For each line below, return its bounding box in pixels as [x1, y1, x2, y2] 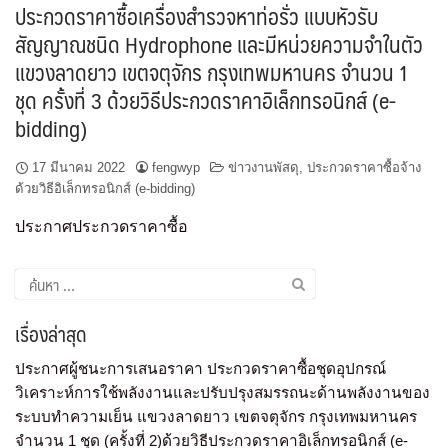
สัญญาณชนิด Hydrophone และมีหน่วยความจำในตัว [15, 25, 423, 62]
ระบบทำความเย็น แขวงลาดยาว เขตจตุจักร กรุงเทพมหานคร [15, 408, 417, 426]
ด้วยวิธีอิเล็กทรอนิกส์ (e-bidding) [15, 181, 195, 196]
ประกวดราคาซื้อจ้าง [307, 160, 421, 175]
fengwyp [152, 160, 200, 175]
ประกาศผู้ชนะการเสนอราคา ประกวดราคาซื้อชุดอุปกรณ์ [15, 360, 386, 378]
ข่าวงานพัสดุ [228, 160, 299, 175]
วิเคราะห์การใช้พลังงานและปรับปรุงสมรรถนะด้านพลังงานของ [15, 384, 430, 402]
